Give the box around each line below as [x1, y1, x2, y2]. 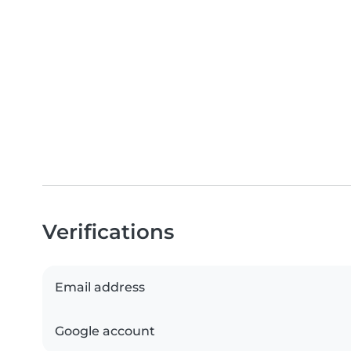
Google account [55, 324, 155, 339]
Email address [55, 280, 145, 295]
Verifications [42, 219, 174, 244]
